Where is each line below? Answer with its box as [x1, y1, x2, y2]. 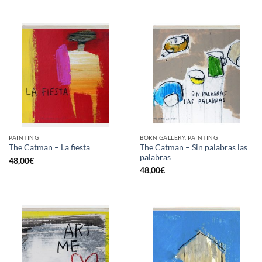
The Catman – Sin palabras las [140, 142, 247, 152]
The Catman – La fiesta [9, 143, 90, 153]
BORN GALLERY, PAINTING [140, 134, 218, 142]
